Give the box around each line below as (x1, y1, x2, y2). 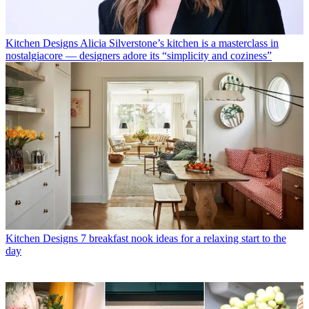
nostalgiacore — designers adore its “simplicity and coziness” (6, 49, 272, 61)
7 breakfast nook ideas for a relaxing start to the (81, 232, 286, 244)
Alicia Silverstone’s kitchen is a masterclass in (80, 37, 279, 49)
